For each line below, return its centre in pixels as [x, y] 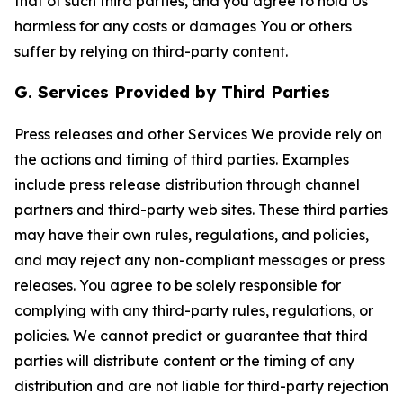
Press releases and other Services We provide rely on [198, 134]
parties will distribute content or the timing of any [184, 361]
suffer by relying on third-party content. [151, 51]
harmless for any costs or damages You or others [183, 26]
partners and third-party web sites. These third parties [201, 210]
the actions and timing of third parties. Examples [182, 159]
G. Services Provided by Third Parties [172, 92]
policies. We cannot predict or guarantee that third [191, 336]
